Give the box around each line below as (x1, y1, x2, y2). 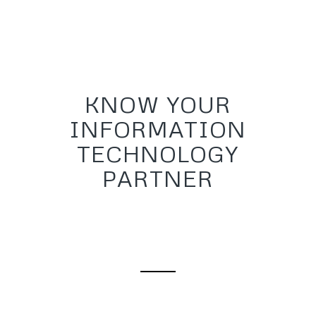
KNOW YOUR (84, 90, 231, 118)
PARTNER (102, 164, 214, 192)
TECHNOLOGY (77, 140, 239, 167)
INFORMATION (69, 115, 247, 142)
